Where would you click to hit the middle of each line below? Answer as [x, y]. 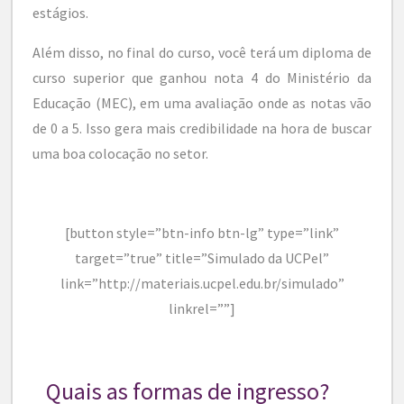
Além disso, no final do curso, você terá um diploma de [202, 52]
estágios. [60, 12]
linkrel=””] [202, 308]
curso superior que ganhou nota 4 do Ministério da [202, 77]
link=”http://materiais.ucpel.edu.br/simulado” [202, 283]
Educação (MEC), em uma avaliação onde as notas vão [202, 102]
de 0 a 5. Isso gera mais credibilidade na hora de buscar [202, 128]
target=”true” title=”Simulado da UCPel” [202, 257]
